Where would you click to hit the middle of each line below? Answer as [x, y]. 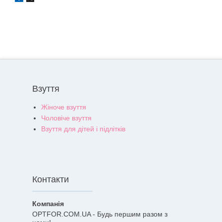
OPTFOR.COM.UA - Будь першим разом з [100, 214]
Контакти [51, 180]
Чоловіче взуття [66, 118]
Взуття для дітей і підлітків [83, 129]
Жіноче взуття [64, 107]
